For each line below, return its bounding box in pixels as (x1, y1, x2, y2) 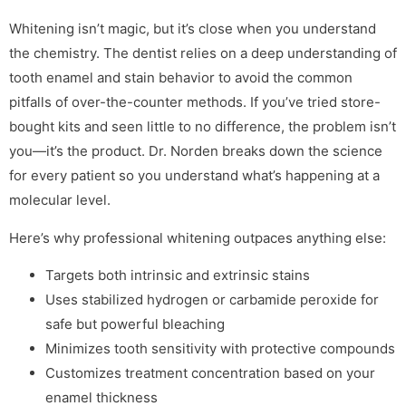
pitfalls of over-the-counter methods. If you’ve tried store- (9, 93, 381, 111)
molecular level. (9, 191, 111, 209)
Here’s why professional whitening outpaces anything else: (9, 228, 386, 246)
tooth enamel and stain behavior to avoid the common (9, 69, 353, 87)
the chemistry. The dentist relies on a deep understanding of (9, 44, 397, 63)
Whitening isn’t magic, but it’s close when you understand (9, 20, 376, 38)
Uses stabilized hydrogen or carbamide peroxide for (45, 291, 379, 309)
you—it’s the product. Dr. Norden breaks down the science (9, 142, 382, 160)
